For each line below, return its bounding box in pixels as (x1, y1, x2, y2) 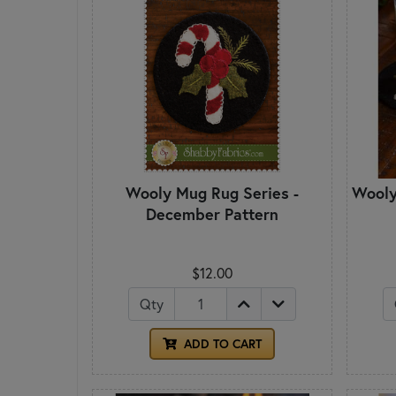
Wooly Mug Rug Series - (126, 182, 299, 204)
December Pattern (146, 203, 278, 225)
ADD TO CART (180, 336, 262, 353)
